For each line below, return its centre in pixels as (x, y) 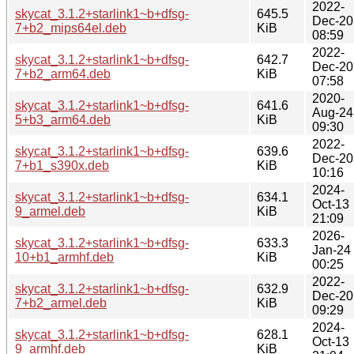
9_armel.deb (50, 211)
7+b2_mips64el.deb (71, 28)
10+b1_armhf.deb (64, 257)
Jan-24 (331, 250)
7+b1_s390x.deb (62, 165)
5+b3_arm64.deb (63, 119)
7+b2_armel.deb (61, 303)
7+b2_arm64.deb (63, 73)
